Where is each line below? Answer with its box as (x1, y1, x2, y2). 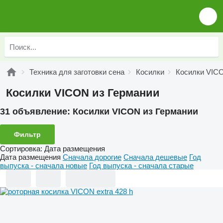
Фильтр (14, 130, 41, 138)
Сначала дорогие (63, 152, 121, 161)
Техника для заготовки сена (29, 68, 124, 76)
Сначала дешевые (123, 152, 187, 161)
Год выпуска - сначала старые (89, 161, 194, 170)
